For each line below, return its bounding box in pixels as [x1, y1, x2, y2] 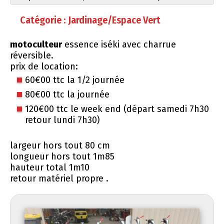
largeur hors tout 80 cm [10, 139, 110, 151]
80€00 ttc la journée [25, 88, 109, 100]
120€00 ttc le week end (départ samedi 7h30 [25, 103, 209, 114]
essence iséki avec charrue [62, 38, 176, 50]
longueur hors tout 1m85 [10, 150, 114, 162]
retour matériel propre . [10, 172, 108, 184]
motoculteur [10, 38, 62, 50]
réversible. [10, 49, 53, 61]
